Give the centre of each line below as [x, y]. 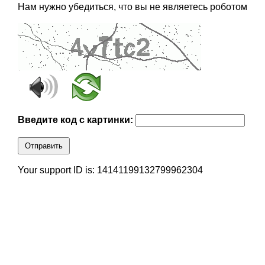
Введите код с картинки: [76, 120]
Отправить [43, 146]
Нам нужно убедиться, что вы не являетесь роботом [132, 7]
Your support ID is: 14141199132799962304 [110, 170]
